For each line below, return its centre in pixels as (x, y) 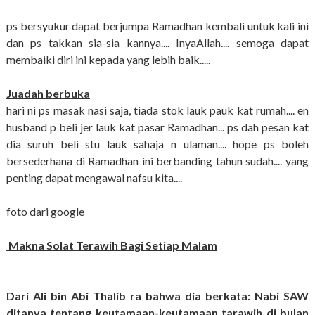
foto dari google (45, 212)
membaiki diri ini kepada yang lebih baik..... (108, 60)
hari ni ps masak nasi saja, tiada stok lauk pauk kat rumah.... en (157, 110)
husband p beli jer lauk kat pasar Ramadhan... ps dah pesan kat (157, 127)
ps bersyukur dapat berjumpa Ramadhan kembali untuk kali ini (157, 26)
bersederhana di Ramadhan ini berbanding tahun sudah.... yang (157, 161)
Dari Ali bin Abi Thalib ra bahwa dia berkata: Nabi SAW (157, 296)
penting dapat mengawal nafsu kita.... (94, 178)
